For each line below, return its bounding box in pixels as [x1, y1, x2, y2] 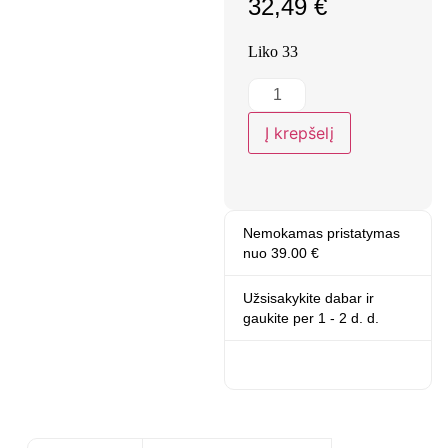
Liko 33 [248, 43, 298, 60]
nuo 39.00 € [243, 245, 319, 262]
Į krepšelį [265, 123, 334, 144]
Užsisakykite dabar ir [243, 290, 374, 307]
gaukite [243, 310, 293, 327]
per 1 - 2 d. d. [293, 310, 379, 327]
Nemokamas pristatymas [243, 225, 400, 242]
